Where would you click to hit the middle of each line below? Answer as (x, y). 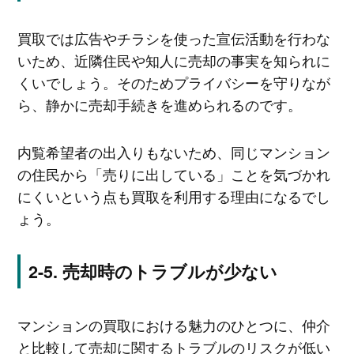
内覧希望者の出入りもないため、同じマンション (173, 151)
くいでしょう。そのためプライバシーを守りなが (173, 83)
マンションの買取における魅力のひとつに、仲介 (173, 325)
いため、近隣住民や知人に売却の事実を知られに (173, 60)
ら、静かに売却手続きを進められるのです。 (159, 105)
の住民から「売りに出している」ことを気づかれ (173, 173)
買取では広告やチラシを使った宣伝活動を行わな (173, 38)
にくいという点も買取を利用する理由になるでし (173, 196)
